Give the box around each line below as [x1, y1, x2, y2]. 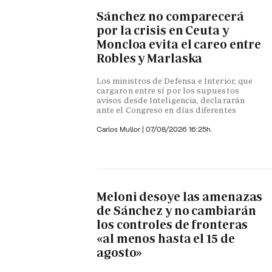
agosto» [97, 245, 143, 261]
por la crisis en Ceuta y [97, 22, 229, 39]
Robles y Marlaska [97, 50, 203, 67]
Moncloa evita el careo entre [97, 36, 262, 53]
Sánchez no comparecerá [97, 8, 244, 25]
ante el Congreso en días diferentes [97, 104, 236, 116]
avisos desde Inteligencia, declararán [97, 95, 245, 106]
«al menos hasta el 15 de [97, 231, 235, 247]
